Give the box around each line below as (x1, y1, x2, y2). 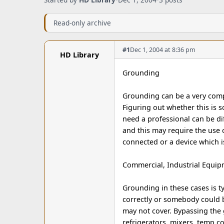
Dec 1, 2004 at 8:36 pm (130, 45, 195, 54)
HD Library (59, 50, 99, 59)
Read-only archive (53, 18, 111, 27)
